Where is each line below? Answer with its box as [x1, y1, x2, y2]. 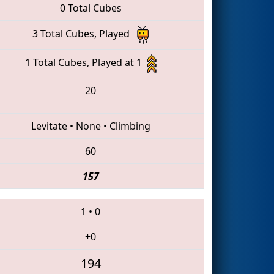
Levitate [31, 119, 67, 133]
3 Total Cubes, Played [32, 27, 137, 41]
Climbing [109, 119, 150, 133]
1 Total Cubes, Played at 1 [24, 56, 147, 70]
